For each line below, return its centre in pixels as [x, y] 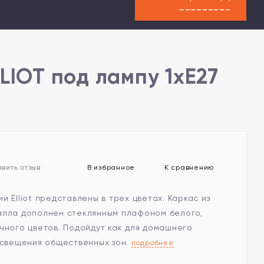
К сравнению [188, 167]
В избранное [110, 167]
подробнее [152, 243]
